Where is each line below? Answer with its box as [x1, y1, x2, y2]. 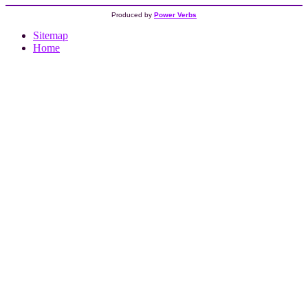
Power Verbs [154, 10, 197, 19]
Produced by [111, 10, 154, 19]
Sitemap [33, 29, 68, 41]
